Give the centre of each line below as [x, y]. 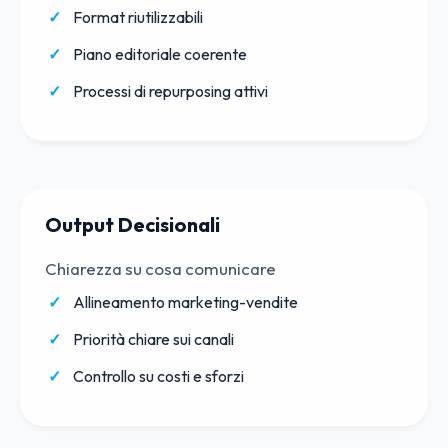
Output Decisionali [132, 224]
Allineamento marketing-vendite [185, 301]
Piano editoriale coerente [160, 53]
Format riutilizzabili [138, 16]
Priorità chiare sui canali [153, 338]
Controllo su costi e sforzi [158, 375]
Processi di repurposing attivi [170, 90]
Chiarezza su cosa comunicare [160, 268]
